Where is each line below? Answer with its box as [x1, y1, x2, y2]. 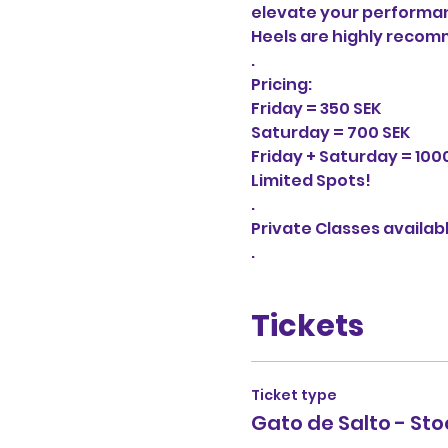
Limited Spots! [250, 169, 371, 192]
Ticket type [250, 385, 337, 405]
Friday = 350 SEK [250, 97, 381, 120]
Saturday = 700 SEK [250, 121, 410, 144]
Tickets [250, 305, 364, 347]
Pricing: [250, 73, 312, 96]
